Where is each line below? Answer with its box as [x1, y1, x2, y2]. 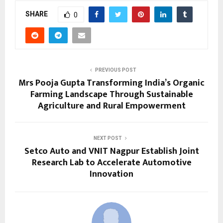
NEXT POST [93, 135, 122, 141]
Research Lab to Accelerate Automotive [31, 155, 192, 171]
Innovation [90, 167, 133, 182]
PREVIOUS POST [95, 67, 136, 73]
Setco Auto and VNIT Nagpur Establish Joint [24, 144, 199, 159]
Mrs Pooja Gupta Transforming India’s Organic [18, 76, 205, 91]
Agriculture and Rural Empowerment [37, 99, 186, 114]
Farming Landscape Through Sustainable [30, 87, 193, 103]
